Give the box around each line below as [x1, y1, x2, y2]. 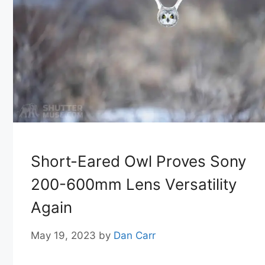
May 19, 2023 [31, 230, 96, 242]
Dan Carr [114, 230, 156, 242]
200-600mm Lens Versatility [31, 174, 237, 193]
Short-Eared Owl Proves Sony [31, 151, 246, 170]
